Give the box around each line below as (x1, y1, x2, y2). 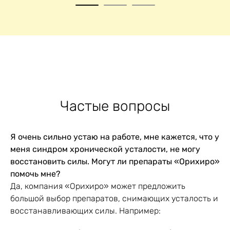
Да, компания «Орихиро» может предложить (10, 181, 185, 191)
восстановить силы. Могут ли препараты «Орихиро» (10, 157, 220, 167)
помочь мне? (10, 169, 61, 179)
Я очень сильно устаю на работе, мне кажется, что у (10, 132, 219, 142)
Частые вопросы (60, 98, 170, 115)
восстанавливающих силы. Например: (10, 206, 161, 216)
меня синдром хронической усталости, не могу (10, 144, 200, 155)
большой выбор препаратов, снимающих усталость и (10, 194, 218, 204)
